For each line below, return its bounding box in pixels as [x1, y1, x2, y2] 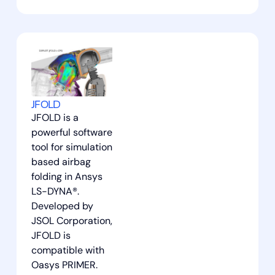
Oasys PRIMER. [31, 260, 98, 271]
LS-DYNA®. [31, 187, 79, 197]
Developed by [31, 201, 93, 212]
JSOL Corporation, [31, 216, 112, 227]
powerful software [31, 128, 112, 138]
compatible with [31, 246, 104, 256]
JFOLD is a [31, 113, 79, 123]
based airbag [31, 157, 91, 168]
